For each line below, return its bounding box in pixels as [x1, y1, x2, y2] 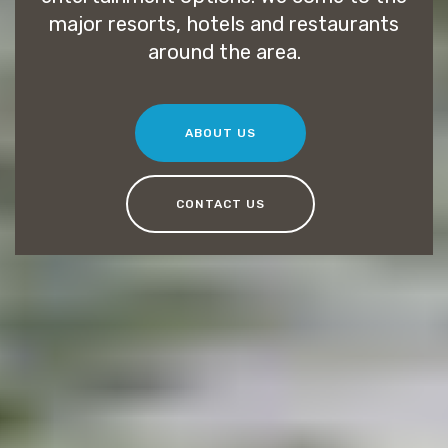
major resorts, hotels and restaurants [49, 11, 399, 36]
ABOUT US [184, 126, 256, 141]
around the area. [147, 39, 301, 64]
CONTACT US [175, 196, 265, 211]
